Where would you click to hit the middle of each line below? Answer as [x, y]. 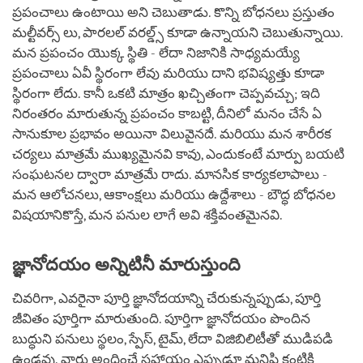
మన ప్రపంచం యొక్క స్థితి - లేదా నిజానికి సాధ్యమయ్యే [156, 53]
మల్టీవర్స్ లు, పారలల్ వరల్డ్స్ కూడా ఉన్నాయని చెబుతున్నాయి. [177, 32]
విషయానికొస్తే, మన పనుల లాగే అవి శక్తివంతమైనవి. [149, 215]
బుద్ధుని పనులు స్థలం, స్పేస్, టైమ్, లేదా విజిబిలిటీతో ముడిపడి [173, 339]
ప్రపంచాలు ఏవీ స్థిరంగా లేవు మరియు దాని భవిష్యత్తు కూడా [168, 73]
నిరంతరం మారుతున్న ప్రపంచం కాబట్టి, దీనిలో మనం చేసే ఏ [167, 113]
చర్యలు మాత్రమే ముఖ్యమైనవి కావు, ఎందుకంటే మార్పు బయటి [178, 154]
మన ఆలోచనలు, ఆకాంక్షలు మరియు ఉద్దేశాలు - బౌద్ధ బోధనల [174, 194]
